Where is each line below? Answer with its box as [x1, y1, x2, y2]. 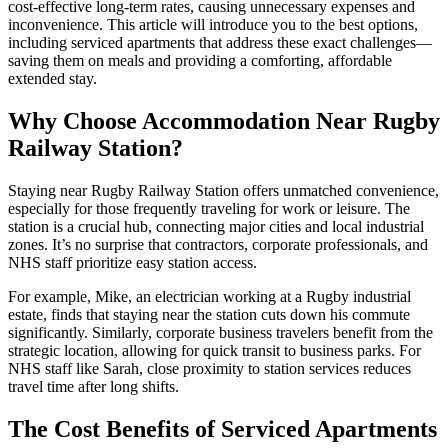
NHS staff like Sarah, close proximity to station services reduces [8, 360, 411, 378]
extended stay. [8, 70, 97, 88]
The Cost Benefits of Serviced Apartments [8, 416, 437, 443]
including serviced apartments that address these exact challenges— [8, 34, 432, 52]
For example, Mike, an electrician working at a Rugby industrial [8, 288, 411, 306]
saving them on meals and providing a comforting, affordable [8, 52, 392, 70]
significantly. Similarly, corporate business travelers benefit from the [8, 324, 433, 342]
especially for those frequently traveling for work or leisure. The [8, 200, 410, 218]
